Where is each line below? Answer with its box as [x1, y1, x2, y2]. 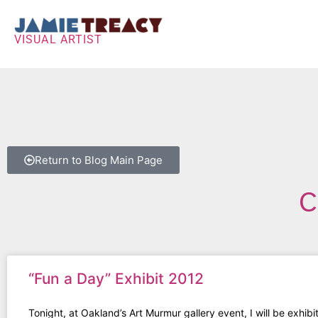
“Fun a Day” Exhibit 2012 [28, 269, 204, 287]
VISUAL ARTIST [14, 33, 103, 47]
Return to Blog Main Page [35, 153, 163, 167]
